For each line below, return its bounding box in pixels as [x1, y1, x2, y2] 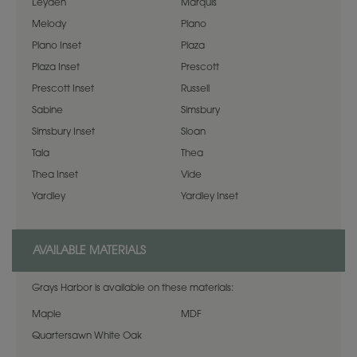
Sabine [32, 105, 63, 116]
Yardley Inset [180, 191, 238, 202]
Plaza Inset [32, 62, 80, 73]
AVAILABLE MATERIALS [33, 245, 146, 257]
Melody [32, 19, 66, 29]
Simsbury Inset [32, 127, 95, 137]
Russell [180, 84, 210, 94]
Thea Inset [32, 170, 78, 180]
